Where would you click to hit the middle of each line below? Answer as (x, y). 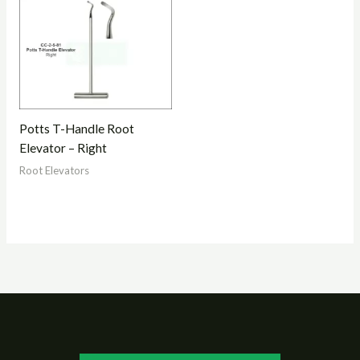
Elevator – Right (63, 148)
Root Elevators (54, 171)
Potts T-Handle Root (76, 129)
